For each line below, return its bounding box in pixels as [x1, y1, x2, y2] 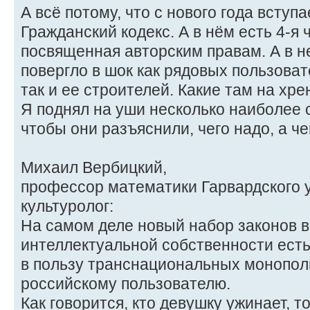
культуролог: [21, 197, 113, 216]
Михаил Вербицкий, [21, 158, 167, 177]
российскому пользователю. [21, 275, 230, 293]
